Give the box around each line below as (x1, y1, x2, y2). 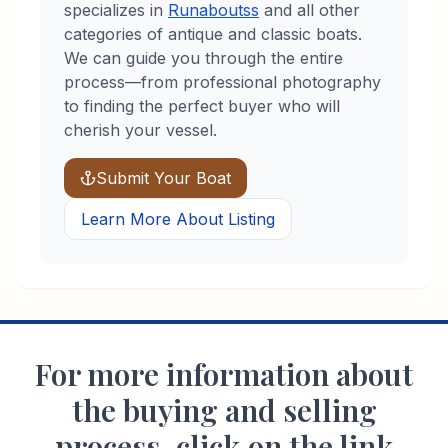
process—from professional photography (64, 72, 381, 92)
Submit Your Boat (96, 168, 231, 188)
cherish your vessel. (64, 120, 217, 140)
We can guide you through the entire (64, 48, 343, 68)
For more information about (35, 354, 413, 394)
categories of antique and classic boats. (64, 24, 362, 44)
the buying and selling (71, 390, 377, 430)
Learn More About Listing (81, 209, 275, 229)
